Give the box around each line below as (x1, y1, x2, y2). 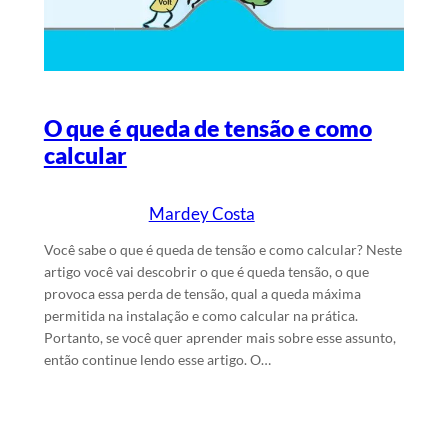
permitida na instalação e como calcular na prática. (43, 307, 358, 325)
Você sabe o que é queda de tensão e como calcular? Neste (43, 241, 402, 259)
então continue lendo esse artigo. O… (43, 351, 271, 369)
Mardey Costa (148, 203, 255, 225)
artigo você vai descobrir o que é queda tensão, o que (43, 263, 369, 281)
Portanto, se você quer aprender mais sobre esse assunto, (43, 329, 396, 347)
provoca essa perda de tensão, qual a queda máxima (43, 285, 361, 303)
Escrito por (79, 205, 149, 223)
